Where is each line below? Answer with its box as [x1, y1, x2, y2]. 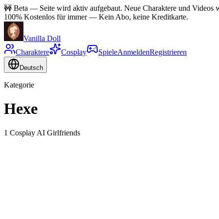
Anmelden [117, 48, 150, 56]
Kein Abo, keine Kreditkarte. [99, 13, 188, 21]
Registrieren [150, 48, 187, 56]
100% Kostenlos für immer [4, 13, 87, 21]
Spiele [98, 48, 117, 56]
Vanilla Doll [23, 34, 61, 43]
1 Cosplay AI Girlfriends [4, 128, 80, 137]
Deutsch [20, 64, 43, 71]
